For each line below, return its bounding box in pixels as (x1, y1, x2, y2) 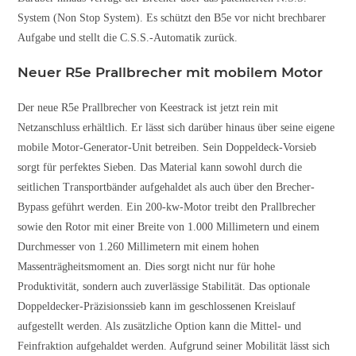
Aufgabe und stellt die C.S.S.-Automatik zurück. (17, 31, 238, 44)
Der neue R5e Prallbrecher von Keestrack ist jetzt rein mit (17, 101, 279, 114)
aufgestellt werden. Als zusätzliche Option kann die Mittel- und (17, 319, 302, 332)
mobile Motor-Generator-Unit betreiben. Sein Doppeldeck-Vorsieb (17, 141, 317, 153)
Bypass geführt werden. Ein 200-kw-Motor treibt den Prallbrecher (17, 200, 316, 213)
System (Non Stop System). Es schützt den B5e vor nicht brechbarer (17, 11, 327, 24)
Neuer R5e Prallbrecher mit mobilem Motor (17, 64, 323, 80)
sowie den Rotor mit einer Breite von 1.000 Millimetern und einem (17, 220, 320, 233)
